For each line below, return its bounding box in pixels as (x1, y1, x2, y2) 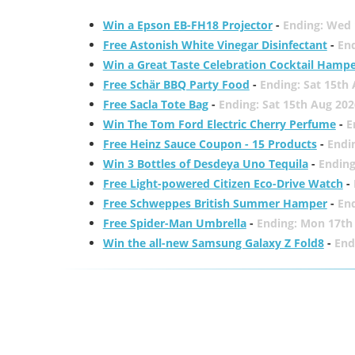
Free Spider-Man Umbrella (102, 216, 246, 231)
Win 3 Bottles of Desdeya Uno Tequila (102, 156, 308, 171)
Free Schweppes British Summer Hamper (102, 196, 327, 211)
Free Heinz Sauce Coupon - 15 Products (102, 136, 317, 151)
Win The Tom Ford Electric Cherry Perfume (102, 116, 336, 132)
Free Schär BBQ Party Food (102, 77, 250, 92)
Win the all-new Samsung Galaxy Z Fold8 (102, 235, 324, 250)
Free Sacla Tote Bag (102, 97, 208, 112)
